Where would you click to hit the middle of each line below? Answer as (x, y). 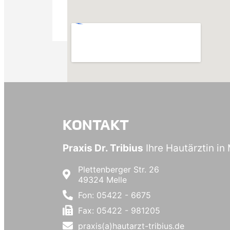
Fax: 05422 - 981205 (119, 210)
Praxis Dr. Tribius (103, 148)
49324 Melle (102, 179)
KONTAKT (96, 124)
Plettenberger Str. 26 (119, 169)
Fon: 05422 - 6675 (114, 195)
